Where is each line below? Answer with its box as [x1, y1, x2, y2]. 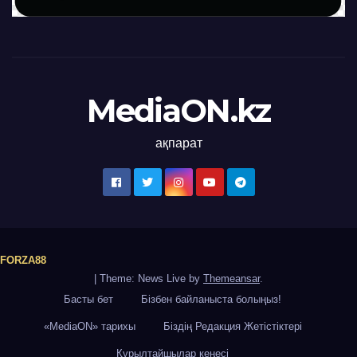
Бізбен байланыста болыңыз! [141, 293, 281, 306]
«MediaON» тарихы [43, 320, 135, 333]
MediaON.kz [86, 91, 271, 131]
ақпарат [155, 136, 202, 151]
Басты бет [64, 293, 113, 306]
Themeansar [203, 273, 260, 285]
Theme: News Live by [100, 273, 203, 285]
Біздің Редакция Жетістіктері [163, 320, 302, 333]
